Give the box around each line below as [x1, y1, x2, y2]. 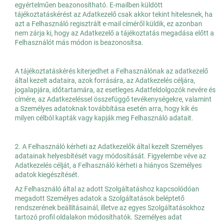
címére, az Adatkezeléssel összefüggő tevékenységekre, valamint [15, 95, 212, 104]
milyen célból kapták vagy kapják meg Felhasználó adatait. [15, 114, 193, 122]
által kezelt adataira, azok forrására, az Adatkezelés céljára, [15, 76, 195, 85]
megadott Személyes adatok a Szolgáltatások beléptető [15, 194, 184, 203]
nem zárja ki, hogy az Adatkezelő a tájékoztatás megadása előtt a [15, 29, 214, 37]
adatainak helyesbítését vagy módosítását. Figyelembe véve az [15, 152, 206, 160]
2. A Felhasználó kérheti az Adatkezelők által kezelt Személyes [15, 143, 203, 151]
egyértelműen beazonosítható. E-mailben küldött [15, 1, 163, 9]
